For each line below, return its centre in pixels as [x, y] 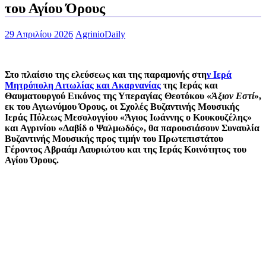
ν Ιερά [219, 74]
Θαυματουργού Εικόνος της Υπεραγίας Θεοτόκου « [108, 96]
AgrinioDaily [100, 34]
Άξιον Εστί [233, 96]
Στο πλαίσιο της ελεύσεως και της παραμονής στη [106, 74]
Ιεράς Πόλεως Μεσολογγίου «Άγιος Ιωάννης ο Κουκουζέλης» [128, 117]
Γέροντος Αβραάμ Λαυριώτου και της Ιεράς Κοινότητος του [126, 149]
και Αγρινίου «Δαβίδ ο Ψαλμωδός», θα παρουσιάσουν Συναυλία [132, 128]
